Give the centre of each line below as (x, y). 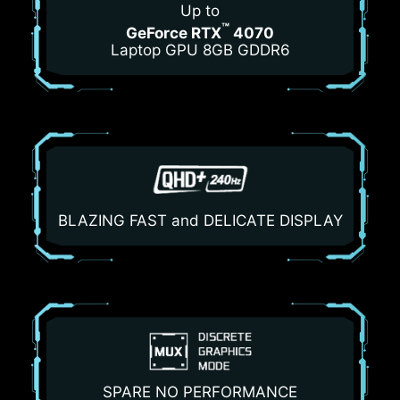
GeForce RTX (174, 33)
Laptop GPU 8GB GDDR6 (200, 50)
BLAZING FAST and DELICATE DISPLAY (200, 221)
